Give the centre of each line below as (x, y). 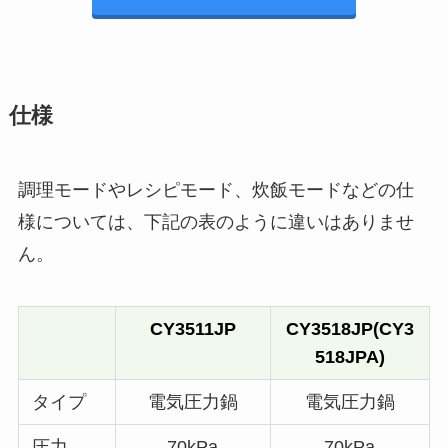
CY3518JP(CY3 (349, 329)
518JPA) (349, 357)
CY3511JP (192, 329)
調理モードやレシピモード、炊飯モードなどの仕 (215, 190)
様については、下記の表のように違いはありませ (215, 222)
